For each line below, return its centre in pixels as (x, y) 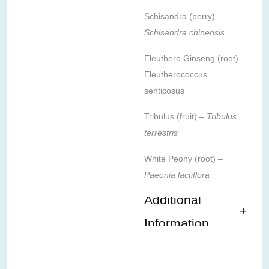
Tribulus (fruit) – (175, 116)
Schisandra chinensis (184, 32)
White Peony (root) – (183, 158)
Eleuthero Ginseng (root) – (195, 58)
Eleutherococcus (176, 74)
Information (177, 223)
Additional (173, 199)
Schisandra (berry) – (183, 16)
